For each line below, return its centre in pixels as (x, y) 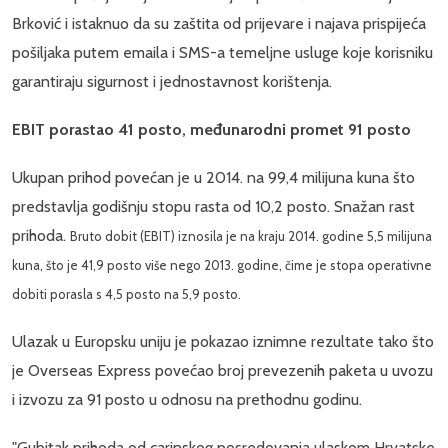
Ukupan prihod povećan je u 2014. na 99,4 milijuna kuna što (213, 177)
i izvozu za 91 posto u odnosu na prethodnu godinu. (187, 400)
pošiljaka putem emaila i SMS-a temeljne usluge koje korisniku (222, 52)
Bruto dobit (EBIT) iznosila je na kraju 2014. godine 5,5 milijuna (251, 235)
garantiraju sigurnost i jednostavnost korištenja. (172, 81)
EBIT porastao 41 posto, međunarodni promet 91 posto (211, 129)
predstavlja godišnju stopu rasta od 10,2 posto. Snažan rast (213, 206)
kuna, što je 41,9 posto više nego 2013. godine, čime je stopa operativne (222, 264)
